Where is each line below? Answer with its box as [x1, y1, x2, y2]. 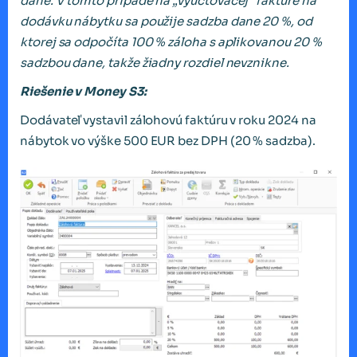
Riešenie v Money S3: [20, 84, 147, 99]
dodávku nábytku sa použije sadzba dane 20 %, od [20, 14, 312, 29]
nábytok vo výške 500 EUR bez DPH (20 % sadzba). [20, 133, 316, 148]
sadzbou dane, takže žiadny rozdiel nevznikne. [20, 55, 289, 70]
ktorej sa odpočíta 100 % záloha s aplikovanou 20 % [20, 34, 322, 49]
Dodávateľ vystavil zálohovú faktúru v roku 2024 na [20, 112, 316, 127]
